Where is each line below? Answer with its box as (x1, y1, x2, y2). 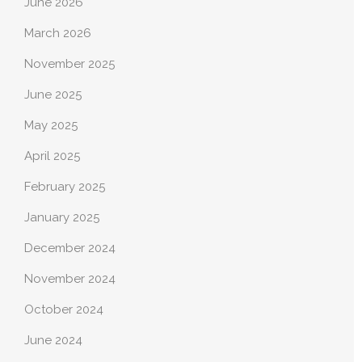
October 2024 (24, 302, 103, 318)
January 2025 (24, 210, 99, 225)
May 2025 (24, 118, 78, 133)
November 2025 (24, 57, 115, 72)
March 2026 (24, 26, 91, 41)
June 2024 (24, 333, 82, 348)
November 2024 (24, 271, 116, 287)
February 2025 (24, 179, 105, 195)
